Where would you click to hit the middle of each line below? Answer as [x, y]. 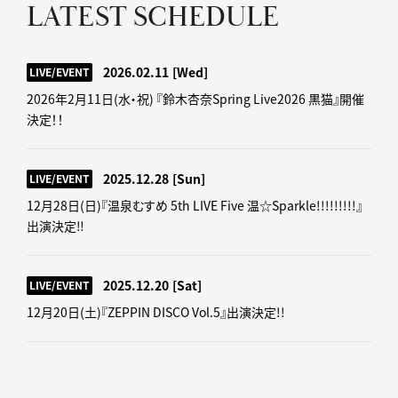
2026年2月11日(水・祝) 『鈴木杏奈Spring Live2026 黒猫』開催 [195, 98]
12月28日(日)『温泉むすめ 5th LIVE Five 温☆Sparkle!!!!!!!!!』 [195, 205]
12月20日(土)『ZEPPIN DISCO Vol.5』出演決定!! [156, 311]
